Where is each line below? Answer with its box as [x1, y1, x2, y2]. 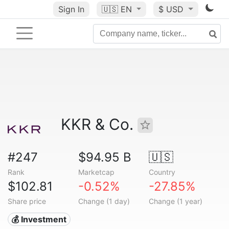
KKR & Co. [61, 115, 138, 133]
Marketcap [78, 168, 114, 176]
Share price [8, 197, 46, 205]
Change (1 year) [148, 197, 202, 205]
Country [148, 168, 175, 176]
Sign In [58, 4, 84, 14]
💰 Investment [11, 214, 67, 224]
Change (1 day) [78, 197, 130, 205]
